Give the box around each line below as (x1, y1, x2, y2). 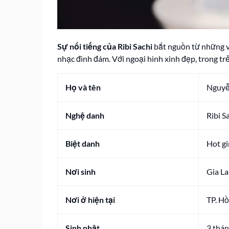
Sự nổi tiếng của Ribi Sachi (57, 41, 152, 51)
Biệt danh (65, 139, 100, 148)
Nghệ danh (65, 110, 104, 120)
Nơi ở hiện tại (65, 195, 115, 204)
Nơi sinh (65, 167, 96, 176)
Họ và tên (65, 82, 101, 92)
